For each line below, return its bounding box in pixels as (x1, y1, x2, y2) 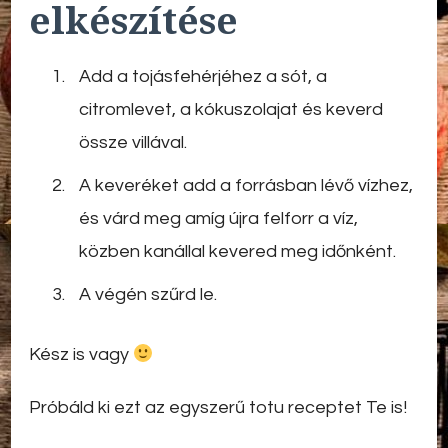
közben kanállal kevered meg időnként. (79, 242, 396, 262)
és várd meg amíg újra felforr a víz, (79, 209, 358, 229)
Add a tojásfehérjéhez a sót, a (79, 67, 327, 87)
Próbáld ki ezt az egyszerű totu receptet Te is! (29, 398, 407, 418)
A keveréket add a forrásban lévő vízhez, (79, 176, 413, 196)
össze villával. (79, 133, 187, 153)
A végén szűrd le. (79, 285, 217, 305)
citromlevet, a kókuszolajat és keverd (79, 100, 383, 120)
